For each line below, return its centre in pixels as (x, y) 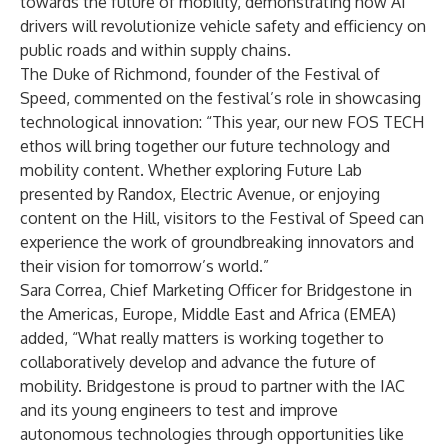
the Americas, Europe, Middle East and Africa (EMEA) (208, 314)
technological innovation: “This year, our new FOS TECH (222, 122)
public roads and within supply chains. (155, 50)
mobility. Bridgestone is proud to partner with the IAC (212, 386)
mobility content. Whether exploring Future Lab (191, 170)
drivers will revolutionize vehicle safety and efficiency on (223, 26)
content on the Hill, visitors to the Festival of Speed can (222, 218)
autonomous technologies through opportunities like (212, 434)
